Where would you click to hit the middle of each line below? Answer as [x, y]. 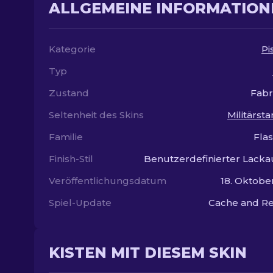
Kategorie [72, 49]
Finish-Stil [71, 159]
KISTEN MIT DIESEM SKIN [148, 253]
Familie [66, 137]
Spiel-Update [80, 203]
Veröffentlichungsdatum [108, 181]
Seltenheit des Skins [96, 115]
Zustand [69, 93]
